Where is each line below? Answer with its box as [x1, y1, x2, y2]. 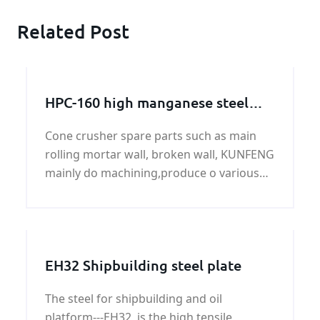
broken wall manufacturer [45, 113, 218, 132]
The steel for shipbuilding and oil [45, 291, 222, 307]
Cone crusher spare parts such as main [45, 128, 256, 144]
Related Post [17, 19, 129, 44]
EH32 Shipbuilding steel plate [45, 256, 241, 275]
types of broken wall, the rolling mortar [45, 184, 258, 200]
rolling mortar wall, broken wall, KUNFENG [45, 146, 274, 163]
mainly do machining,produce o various [45, 165, 259, 181]
